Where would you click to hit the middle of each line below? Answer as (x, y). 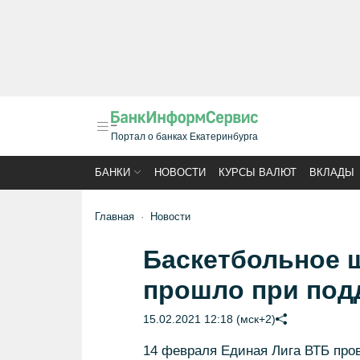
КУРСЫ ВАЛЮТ (258, 172)
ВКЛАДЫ (332, 172)
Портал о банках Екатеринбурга (184, 137)
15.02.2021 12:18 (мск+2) (209, 319)
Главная (115, 217)
